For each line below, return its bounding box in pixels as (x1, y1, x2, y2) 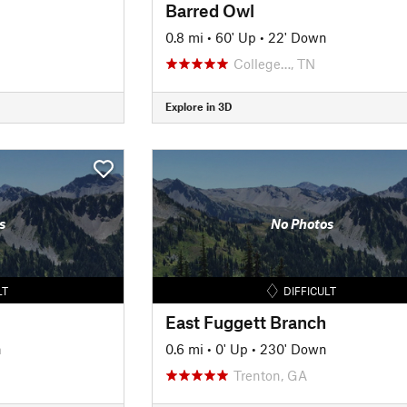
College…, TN (233, 55, 315, 72)
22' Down (267, 28, 327, 45)
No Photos (270, 215, 333, 232)
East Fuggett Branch (164, 311, 326, 333)
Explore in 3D (164, 100, 232, 113)
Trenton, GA (233, 366, 307, 383)
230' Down (259, 340, 327, 357)
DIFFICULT (283, 283, 337, 297)
